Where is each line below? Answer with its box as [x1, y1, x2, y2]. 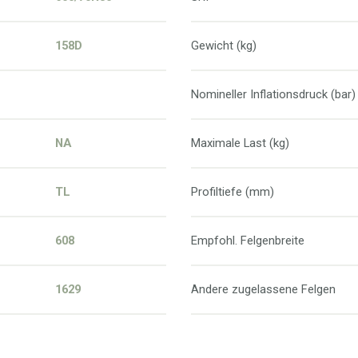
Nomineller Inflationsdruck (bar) [190, 86, 356, 101]
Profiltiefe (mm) [190, 184, 274, 199]
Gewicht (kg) [190, 38, 257, 53]
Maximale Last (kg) [190, 135, 289, 150]
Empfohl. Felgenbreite [190, 233, 304, 248]
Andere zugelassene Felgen [190, 281, 336, 296]
